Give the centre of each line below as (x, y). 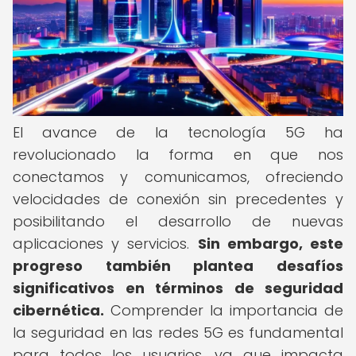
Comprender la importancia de (224, 310)
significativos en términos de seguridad (178, 288)
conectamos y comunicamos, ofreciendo (178, 177)
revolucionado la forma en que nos (178, 155)
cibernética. (58, 310)
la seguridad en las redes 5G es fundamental (178, 333)
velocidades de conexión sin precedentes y (178, 199)
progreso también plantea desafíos (178, 266)
